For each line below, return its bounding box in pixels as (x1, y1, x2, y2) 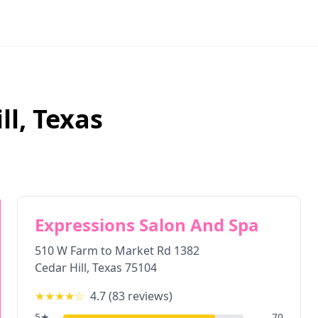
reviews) (125, 288, 172, 304)
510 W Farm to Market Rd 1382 (35, 243, 199, 258)
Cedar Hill (35, 260, 87, 275)
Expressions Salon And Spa (35, 213, 259, 236)
